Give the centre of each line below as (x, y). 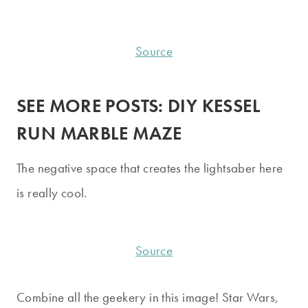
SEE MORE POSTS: (92, 105)
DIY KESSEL (214, 105)
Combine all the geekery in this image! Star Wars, (148, 297)
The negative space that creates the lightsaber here (150, 168)
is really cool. (52, 193)
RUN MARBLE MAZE (99, 133)
